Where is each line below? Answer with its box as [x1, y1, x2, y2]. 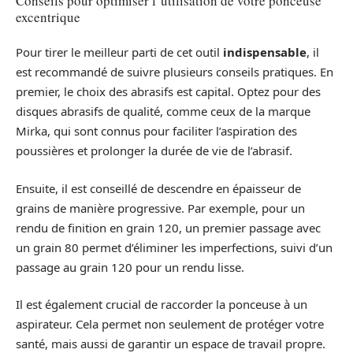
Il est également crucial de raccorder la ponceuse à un [16, 296, 307, 312]
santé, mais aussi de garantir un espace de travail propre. [16, 336, 325, 351]
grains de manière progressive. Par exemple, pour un [16, 199, 305, 216]
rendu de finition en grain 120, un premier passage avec [16, 219, 321, 236]
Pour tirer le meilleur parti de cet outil [16, 44, 223, 60]
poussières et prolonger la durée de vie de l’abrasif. [16, 143, 292, 158]
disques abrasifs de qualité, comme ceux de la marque [16, 103, 310, 119]
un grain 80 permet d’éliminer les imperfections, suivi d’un [16, 239, 333, 255]
